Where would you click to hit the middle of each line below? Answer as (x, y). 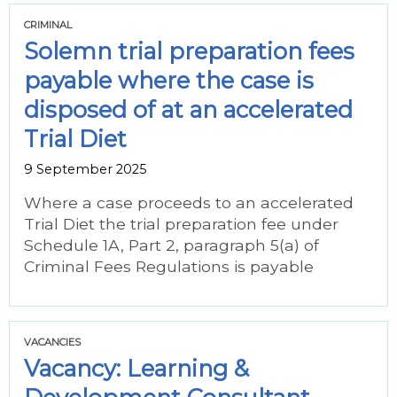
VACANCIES (52, 342)
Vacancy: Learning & (136, 368)
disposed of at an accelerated (188, 109)
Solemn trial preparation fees (189, 51)
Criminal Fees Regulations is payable (169, 266)
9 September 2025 (85, 169)
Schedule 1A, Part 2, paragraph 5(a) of (171, 245)
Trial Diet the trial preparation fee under (181, 224)
